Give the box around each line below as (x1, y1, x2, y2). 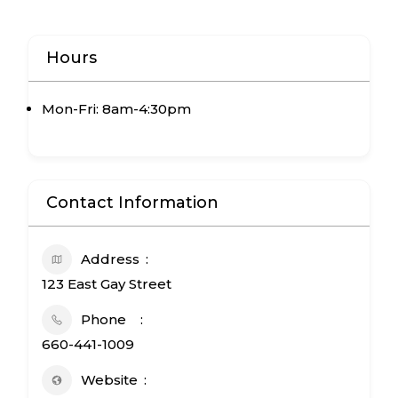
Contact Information (46, 193, 219, 212)
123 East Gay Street (42, 275, 171, 292)
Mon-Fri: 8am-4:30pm (42, 100, 191, 117)
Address (81, 251, 139, 267)
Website (81, 371, 138, 388)
